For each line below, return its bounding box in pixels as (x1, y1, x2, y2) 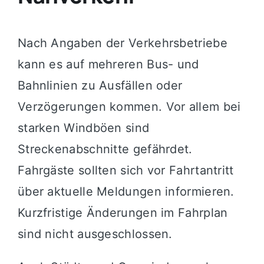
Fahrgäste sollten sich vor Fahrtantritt (17, 163, 234, 178)
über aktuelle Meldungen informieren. (17, 184, 235, 199)
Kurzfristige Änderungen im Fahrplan (17, 206, 228, 220)
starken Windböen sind (17, 121, 150, 136)
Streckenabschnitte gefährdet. (17, 142, 193, 157)
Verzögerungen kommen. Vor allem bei (17, 100, 241, 114)
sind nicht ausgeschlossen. (17, 227, 173, 242)
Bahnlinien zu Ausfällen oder (17, 78, 183, 93)
